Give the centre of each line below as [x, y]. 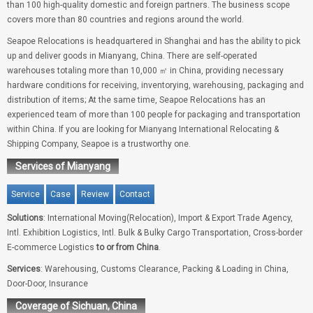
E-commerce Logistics [52, 248]
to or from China [128, 248]
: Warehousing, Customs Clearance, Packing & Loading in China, [165, 269]
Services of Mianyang [63, 167]
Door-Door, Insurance [48, 284]
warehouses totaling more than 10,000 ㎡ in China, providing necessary [145, 71]
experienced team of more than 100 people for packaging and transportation [154, 115]
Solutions [25, 218]
